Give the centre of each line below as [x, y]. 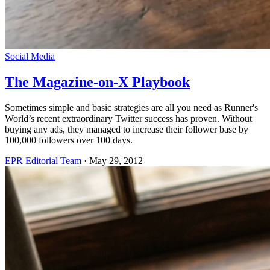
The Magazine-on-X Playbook [97, 82]
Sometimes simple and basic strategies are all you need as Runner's [131, 108]
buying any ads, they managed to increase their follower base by [127, 130]
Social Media [30, 57]
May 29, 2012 [116, 161]
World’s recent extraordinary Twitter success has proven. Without [128, 119]
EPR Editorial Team [43, 161]
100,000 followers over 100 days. [69, 140]
